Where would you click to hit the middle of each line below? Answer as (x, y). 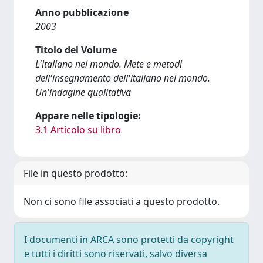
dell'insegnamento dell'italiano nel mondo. (123, 78)
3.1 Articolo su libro (78, 130)
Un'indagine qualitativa (83, 92)
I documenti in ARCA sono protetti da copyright (129, 240)
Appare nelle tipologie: (88, 116)
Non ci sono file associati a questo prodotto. (122, 201)
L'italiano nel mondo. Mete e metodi (109, 64)
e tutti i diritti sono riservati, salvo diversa (116, 254)
